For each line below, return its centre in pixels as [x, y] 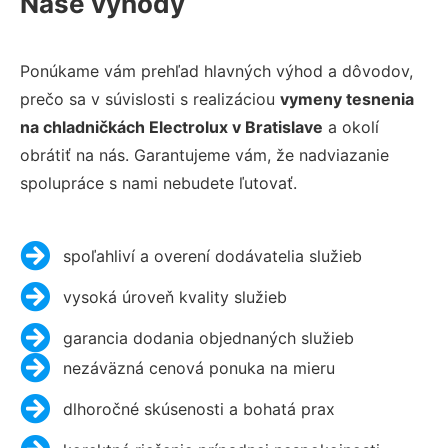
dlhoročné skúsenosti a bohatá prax [198, 408]
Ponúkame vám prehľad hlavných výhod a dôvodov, [216, 70]
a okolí [351, 126]
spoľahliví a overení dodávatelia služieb [212, 255]
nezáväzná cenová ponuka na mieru [198, 367]
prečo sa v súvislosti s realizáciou [150, 98]
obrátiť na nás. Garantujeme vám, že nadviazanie [204, 154]
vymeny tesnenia [347, 98]
